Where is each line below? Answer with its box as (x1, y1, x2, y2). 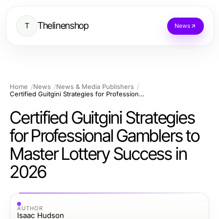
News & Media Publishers (56, 83, 134, 90)
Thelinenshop (38, 20, 89, 31)
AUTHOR (17, 204, 43, 212)
